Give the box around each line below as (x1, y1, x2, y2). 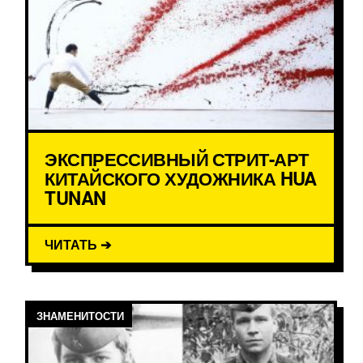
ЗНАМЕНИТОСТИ (36, 308, 125, 324)
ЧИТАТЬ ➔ (45, 235, 112, 254)
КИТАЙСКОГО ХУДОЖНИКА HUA (45, 165, 317, 192)
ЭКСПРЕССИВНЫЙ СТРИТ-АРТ (45, 146, 309, 173)
